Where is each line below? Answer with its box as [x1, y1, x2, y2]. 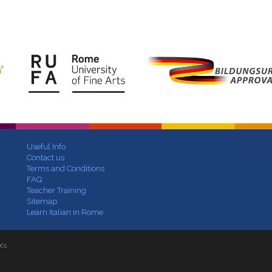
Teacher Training [27, 186, 86, 195]
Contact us [27, 153, 64, 163]
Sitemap [27, 197, 57, 206]
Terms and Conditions [27, 164, 104, 174]
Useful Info [27, 142, 66, 152]
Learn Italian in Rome [27, 208, 103, 217]
